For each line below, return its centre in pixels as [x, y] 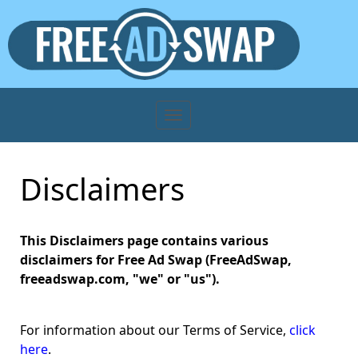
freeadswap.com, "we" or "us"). [120, 279]
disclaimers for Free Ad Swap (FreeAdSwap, [156, 260]
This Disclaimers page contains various [144, 241]
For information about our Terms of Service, [155, 330]
